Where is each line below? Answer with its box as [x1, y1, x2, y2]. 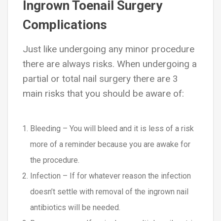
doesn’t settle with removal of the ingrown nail [30, 187, 188, 196]
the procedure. [30, 155, 79, 165]
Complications [23, 17, 107, 32]
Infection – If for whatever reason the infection [30, 171, 191, 181]
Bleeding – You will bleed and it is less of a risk [30, 124, 194, 133]
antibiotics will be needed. [30, 203, 120, 212]
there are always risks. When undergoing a [23, 58, 197, 70]
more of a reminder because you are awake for [30, 140, 190, 149]
